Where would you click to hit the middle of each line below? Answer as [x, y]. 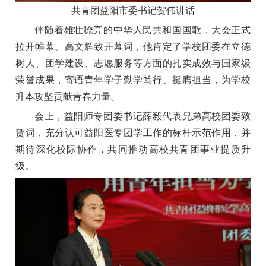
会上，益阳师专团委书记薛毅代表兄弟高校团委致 [142, 116]
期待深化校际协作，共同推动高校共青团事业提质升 [133, 149]
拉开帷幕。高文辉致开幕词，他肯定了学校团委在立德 [133, 46]
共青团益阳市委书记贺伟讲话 [133, 10]
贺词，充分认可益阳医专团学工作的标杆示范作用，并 [133, 132]
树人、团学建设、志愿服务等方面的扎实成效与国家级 [133, 63]
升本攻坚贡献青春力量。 [68, 96]
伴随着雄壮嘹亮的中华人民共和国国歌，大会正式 [142, 30]
